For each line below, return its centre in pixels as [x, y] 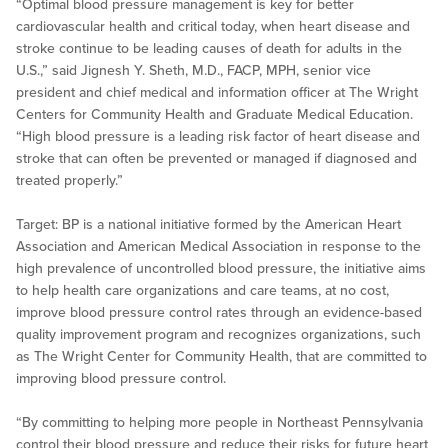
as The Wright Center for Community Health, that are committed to [221, 357]
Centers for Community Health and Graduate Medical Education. [214, 115]
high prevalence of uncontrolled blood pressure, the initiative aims [221, 269]
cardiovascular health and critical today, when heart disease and [213, 27]
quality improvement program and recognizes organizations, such [218, 335]
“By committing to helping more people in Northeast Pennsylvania [219, 423]
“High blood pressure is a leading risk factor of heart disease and [218, 137]
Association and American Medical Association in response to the [218, 247]
